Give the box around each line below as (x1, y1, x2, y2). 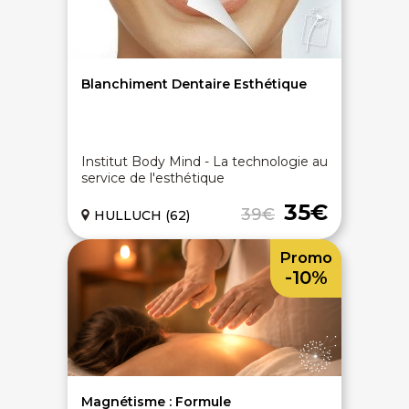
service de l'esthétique (81, 170, 225, 186)
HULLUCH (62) (94, 207, 190, 224)
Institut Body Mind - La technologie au (81, 153, 328, 170)
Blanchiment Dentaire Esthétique (81, 76, 307, 92)
